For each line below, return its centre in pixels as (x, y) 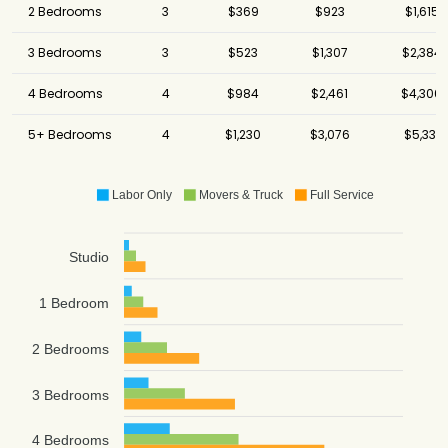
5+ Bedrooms (70, 135)
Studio (89, 257)
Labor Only (141, 195)
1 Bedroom (74, 303)
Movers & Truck (240, 195)
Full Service (341, 195)
